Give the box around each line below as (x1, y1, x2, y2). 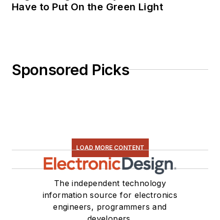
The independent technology (54, 178, 166, 188)
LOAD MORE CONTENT (76, 143, 144, 151)
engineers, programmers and (53, 201, 167, 212)
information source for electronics (42, 190, 178, 200)
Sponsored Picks (12, 60, 130, 79)
